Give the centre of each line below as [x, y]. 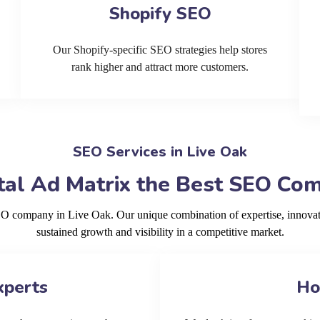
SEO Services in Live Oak [160, 152]
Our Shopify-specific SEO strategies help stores [160, 50]
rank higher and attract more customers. [160, 67]
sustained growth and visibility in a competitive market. [160, 232]
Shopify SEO [160, 14]
